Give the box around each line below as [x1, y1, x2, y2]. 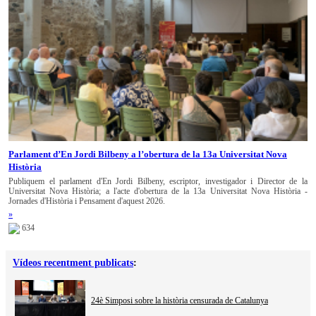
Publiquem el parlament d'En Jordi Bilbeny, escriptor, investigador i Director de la [8, 176, 308, 187]
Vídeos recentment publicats [13, 257, 133, 268]
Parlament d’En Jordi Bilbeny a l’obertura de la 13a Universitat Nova [8, 149, 287, 160]
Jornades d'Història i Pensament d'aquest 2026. [8, 196, 165, 207]
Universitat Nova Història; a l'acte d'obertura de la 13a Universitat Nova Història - [8, 186, 308, 197]
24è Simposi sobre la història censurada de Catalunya [91, 295, 268, 305]
